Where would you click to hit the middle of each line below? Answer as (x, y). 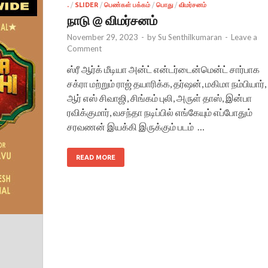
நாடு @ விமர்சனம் (112, 20)
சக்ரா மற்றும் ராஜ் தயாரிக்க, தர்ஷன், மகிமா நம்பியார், (167, 84)
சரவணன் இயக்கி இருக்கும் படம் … (136, 127)
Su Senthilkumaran (190, 37)
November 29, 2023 (103, 37)
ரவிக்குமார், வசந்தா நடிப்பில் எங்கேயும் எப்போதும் (160, 112)
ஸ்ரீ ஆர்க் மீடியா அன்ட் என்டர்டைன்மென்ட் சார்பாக (163, 69)
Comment (84, 49)
